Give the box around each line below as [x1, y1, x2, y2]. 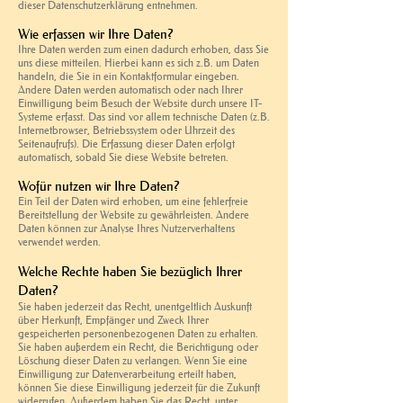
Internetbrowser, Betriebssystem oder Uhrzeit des [18, 122, 235, 137]
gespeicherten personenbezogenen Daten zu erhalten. [18, 326, 258, 340]
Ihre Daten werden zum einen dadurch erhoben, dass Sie [18, 41, 269, 56]
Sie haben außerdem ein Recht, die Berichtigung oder [18, 339, 258, 354]
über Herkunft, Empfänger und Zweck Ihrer [18, 312, 209, 327]
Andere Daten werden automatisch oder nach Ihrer [18, 82, 243, 96]
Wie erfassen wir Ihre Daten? [18, 24, 174, 42]
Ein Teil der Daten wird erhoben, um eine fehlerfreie [18, 193, 248, 208]
